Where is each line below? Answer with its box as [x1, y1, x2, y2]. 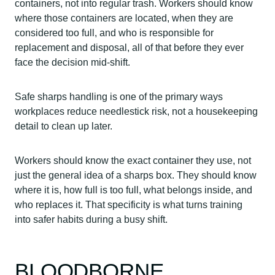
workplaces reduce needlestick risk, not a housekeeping [15, 106, 258, 117]
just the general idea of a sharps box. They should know [15, 170, 257, 181]
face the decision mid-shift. [15, 57, 130, 68]
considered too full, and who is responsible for [15, 28, 214, 39]
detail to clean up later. [15, 121, 112, 132]
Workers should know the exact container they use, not [15, 155, 251, 166]
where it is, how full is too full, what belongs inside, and [15, 185, 252, 196]
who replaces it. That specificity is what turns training [15, 199, 242, 211]
